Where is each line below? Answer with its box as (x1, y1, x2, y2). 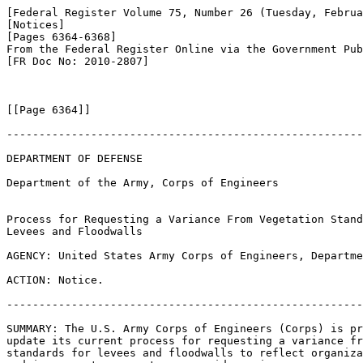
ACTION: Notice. (6, 274, 104, 286)
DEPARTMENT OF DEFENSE (6, 152, 143, 164)
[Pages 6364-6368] (6, 31, 117, 43)
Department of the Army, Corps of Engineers (6, 177, 279, 189)
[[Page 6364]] (6, 104, 91, 116)
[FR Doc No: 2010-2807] (6, 55, 149, 67)
